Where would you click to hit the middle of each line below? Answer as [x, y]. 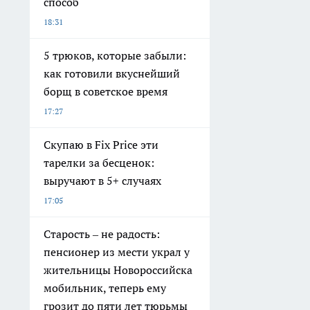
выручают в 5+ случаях [102, 181]
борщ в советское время [106, 92]
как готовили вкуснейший [112, 74]
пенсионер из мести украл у [117, 252]
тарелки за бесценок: [99, 163]
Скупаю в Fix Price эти [101, 145]
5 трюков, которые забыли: [115, 56]
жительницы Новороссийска [118, 270]
